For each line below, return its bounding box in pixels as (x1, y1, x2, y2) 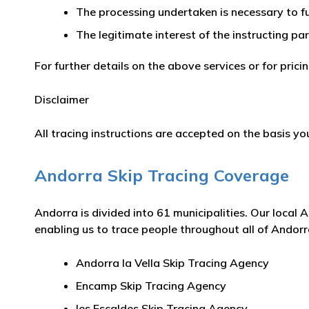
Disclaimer (34, 92, 89, 106)
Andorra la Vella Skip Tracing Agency (76, 256, 269, 270)
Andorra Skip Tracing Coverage (34, 165, 289, 186)
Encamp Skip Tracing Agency (76, 279, 226, 292)
